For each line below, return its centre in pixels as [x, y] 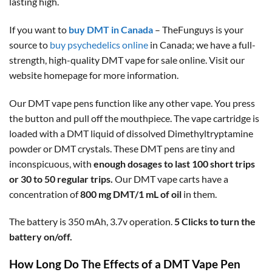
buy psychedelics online [99, 44]
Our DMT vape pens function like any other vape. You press [132, 103]
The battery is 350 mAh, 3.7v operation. [92, 222]
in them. [199, 194]
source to [29, 44]
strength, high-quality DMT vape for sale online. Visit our [127, 59]
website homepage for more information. [94, 75]
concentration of [45, 194]
